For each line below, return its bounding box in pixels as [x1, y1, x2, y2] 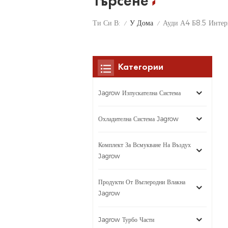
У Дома [129, 18, 153, 27]
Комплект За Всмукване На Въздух [98, 141, 191, 149]
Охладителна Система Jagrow [98, 115, 179, 123]
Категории [118, 60, 163, 72]
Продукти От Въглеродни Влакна [98, 178, 185, 186]
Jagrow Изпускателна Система [98, 89, 181, 97]
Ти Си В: [92, 18, 120, 28]
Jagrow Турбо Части [98, 215, 154, 223]
